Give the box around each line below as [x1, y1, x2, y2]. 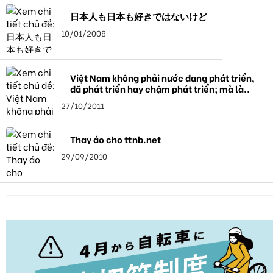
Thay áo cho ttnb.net [70, 132, 161, 146]
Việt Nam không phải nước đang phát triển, [70, 70, 141, 84]
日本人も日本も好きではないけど [70, 9, 207, 23]
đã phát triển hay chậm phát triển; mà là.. [70, 81, 250, 95]
